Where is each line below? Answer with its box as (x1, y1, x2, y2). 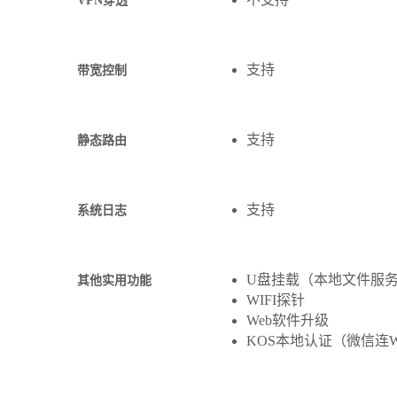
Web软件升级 (245, 313, 329, 329)
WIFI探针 (245, 292, 305, 308)
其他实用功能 (76, 274, 152, 288)
